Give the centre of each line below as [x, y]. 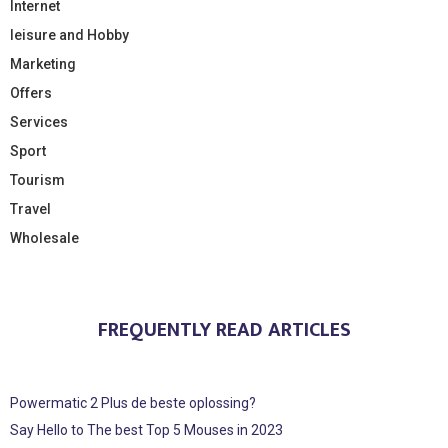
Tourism [37, 179]
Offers [31, 92]
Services [39, 121]
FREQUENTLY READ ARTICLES [224, 329]
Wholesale [44, 237]
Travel [30, 208]
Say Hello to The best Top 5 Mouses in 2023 [146, 429]
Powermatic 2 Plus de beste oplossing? [133, 402]
